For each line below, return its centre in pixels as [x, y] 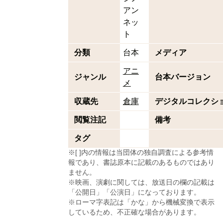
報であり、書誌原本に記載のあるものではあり [141, 163]
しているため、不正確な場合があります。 [134, 212]
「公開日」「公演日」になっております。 [134, 192]
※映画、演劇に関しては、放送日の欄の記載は [141, 182]
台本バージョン [182, 77]
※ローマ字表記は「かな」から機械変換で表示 [141, 202]
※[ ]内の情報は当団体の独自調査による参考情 [141, 153]
